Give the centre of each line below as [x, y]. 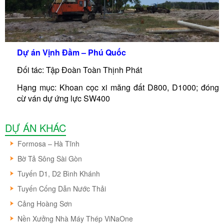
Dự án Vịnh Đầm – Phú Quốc [71, 52]
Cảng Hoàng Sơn [45, 203]
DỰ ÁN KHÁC [35, 127]
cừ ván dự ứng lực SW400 [63, 98]
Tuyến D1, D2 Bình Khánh [59, 173]
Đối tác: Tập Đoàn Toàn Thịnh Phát [79, 69]
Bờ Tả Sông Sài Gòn [50, 158]
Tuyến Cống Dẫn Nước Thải [62, 188]
